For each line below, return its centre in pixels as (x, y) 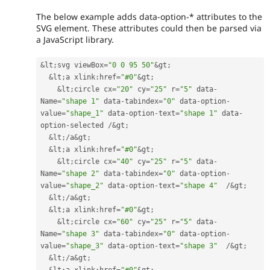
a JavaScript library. (75, 40)
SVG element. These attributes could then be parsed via (149, 28)
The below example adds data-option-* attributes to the (149, 17)
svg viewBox (80, 65)
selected (89, 126)
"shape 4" (199, 186)
